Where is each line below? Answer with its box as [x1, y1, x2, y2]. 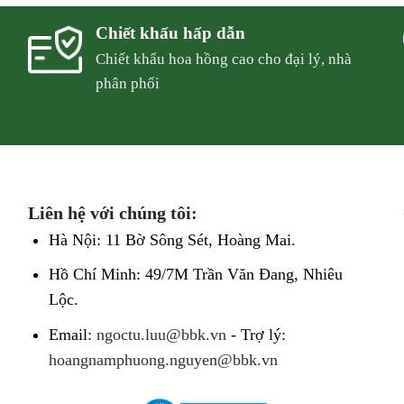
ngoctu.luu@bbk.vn [96, 325, 226, 344]
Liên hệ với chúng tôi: [27, 202, 197, 223]
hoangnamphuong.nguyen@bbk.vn [48, 350, 278, 369]
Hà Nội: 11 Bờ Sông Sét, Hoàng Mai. [48, 230, 296, 249]
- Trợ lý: [225, 325, 286, 344]
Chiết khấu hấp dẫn [96, 23, 246, 43]
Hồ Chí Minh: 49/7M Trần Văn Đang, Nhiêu [48, 265, 343, 284]
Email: [48, 325, 96, 344]
